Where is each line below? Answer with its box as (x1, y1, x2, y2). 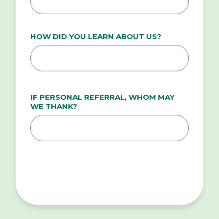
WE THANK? (30, 102, 77, 111)
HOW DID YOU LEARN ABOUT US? (30, 32, 161, 42)
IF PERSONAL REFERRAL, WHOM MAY (30, 92, 175, 102)
